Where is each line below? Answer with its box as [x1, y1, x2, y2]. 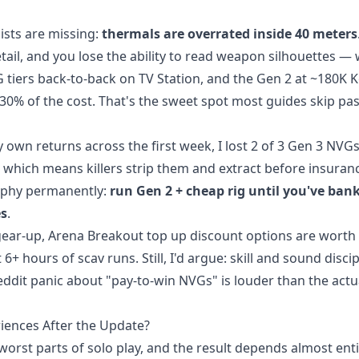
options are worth [243, 227, 356, 244]
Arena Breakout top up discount [48, 227, 243, 244]
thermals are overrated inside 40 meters [102, 25, 357, 42]
